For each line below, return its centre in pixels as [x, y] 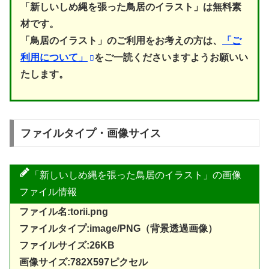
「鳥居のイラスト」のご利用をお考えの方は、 [121, 40]
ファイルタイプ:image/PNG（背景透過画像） [118, 229]
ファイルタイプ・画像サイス [90, 134]
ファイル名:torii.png [64, 212]
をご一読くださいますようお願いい [171, 57]
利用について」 [54, 57]
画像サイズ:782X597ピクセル [83, 262]
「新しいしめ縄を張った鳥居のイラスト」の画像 [136, 175]
